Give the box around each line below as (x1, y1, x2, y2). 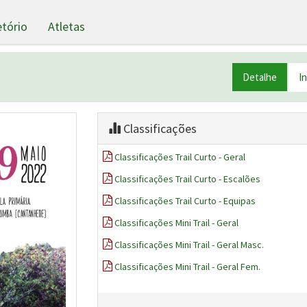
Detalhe (243, 71, 277, 84)
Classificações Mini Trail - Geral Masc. (114, 238, 264, 251)
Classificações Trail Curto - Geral (114, 151, 245, 163)
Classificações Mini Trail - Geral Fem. (114, 260, 260, 273)
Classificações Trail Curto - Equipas (114, 195, 256, 207)
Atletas (48, 18, 86, 34)
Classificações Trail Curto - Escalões (114, 173, 260, 185)
